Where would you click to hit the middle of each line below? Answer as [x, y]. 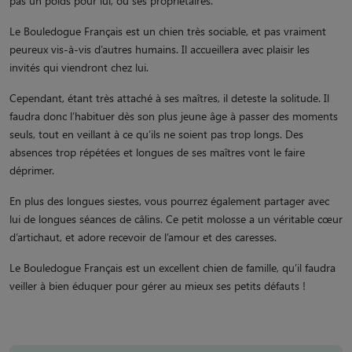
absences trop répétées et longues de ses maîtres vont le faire [157, 152]
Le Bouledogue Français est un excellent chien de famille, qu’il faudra [172, 268]
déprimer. [33, 170]
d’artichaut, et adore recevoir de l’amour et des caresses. [146, 237]
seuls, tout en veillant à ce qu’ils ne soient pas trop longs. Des [156, 134]
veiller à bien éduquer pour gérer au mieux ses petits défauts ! [158, 286]
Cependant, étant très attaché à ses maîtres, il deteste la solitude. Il [169, 98]
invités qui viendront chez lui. [79, 68]
